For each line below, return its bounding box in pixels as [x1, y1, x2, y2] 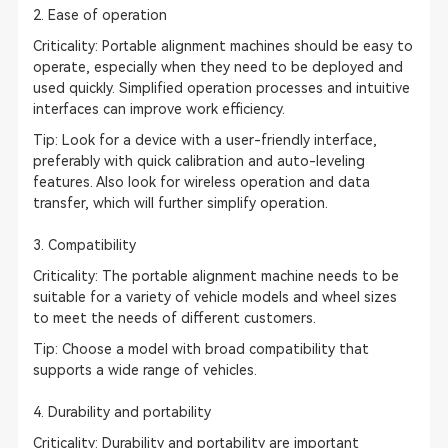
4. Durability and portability [32, 404, 211, 420]
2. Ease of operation [32, 7, 167, 23]
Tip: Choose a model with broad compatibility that [32, 341, 369, 357]
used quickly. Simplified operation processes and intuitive [32, 80, 410, 96]
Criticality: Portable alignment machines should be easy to [32, 38, 413, 54]
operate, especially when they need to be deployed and [32, 59, 403, 75]
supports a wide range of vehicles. [32, 362, 257, 378]
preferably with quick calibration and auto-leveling [32, 153, 365, 169]
